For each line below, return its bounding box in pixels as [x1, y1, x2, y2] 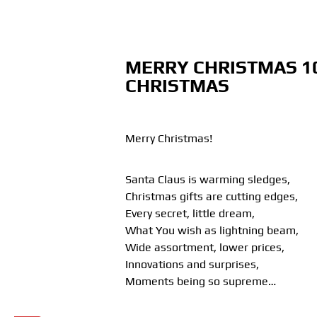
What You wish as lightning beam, [125, 224, 299, 238]
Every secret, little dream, [125, 207, 255, 221]
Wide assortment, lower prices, [125, 241, 284, 255]
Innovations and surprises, [125, 258, 259, 272]
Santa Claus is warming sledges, [125, 173, 290, 187]
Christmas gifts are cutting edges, [125, 190, 298, 204]
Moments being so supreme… [125, 275, 276, 289]
